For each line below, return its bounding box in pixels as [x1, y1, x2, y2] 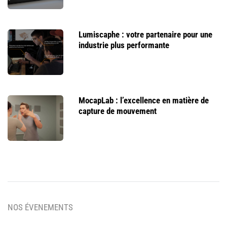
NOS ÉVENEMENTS [8, 202, 73, 213]
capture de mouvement [79, 106, 157, 117]
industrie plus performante [79, 40, 169, 51]
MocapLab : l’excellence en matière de [79, 95, 209, 106]
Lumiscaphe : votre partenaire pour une [79, 29, 212, 40]
